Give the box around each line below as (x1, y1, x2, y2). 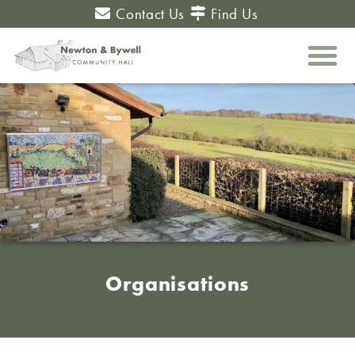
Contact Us (112, 3, 189, 24)
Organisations (105, 270, 250, 297)
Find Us (207, 3, 258, 24)
